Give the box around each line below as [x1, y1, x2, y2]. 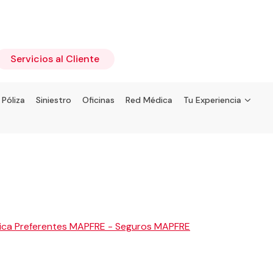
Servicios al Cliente [10, 52, 99, 65]
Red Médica [126, 94, 172, 105]
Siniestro [36, 94, 71, 105]
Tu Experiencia [183, 94, 241, 105]
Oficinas [82, 94, 115, 105]
